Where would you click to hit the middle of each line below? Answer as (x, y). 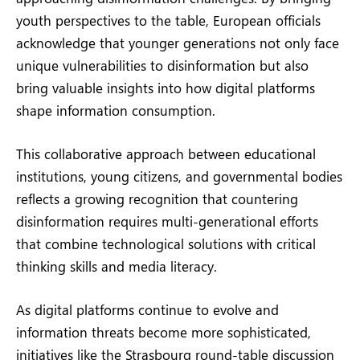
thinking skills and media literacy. (117, 266)
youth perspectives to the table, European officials (168, 20)
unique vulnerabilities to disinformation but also (162, 65)
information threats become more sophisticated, (164, 332)
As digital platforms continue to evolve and (147, 310)
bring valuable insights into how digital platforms (166, 87)
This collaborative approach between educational (166, 154)
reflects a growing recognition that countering (157, 199)
